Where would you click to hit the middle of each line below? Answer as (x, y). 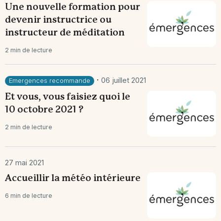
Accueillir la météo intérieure (73, 179)
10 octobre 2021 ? (44, 110)
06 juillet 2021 (124, 80)
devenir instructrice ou (58, 20)
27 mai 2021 (24, 163)
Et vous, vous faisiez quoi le (68, 97)
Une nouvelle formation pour (73, 7)
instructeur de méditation (65, 33)
